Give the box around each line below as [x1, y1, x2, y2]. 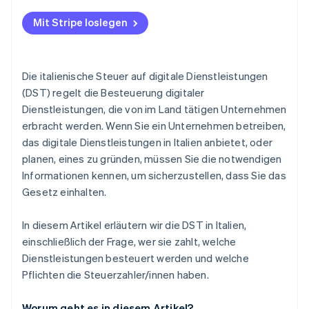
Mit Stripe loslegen [33, 15, 128, 30]
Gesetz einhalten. [22, 185, 107, 199]
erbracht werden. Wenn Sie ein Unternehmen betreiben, [22, 119, 286, 133]
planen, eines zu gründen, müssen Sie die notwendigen [22, 152, 282, 166]
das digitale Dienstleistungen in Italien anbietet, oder [22, 135, 273, 150]
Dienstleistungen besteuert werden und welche [22, 251, 249, 266]
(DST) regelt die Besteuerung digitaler [22, 86, 205, 100]
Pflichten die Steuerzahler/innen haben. [22, 268, 209, 282]
